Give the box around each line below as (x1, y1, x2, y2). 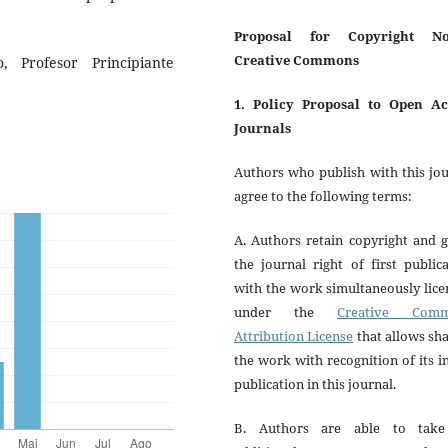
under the (234, 303, 337, 322)
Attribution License (234, 327, 354, 346)
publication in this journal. (234, 375, 396, 394)
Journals (234, 119, 291, 137)
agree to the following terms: (234, 187, 412, 206)
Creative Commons (234, 50, 359, 69)
